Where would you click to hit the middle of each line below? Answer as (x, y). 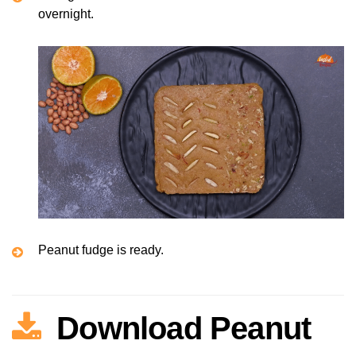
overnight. (66, 14)
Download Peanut (184, 328)
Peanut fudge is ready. (101, 250)
